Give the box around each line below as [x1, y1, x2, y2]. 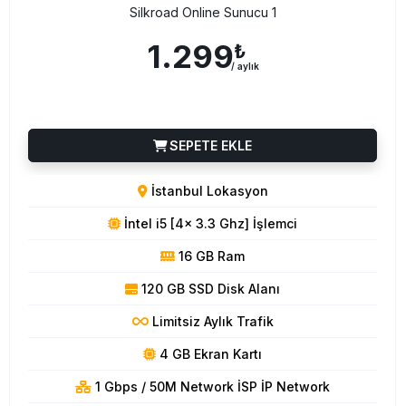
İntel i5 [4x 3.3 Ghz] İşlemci [121, 215, 297, 231]
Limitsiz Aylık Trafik [148, 313, 274, 329]
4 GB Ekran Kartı [156, 345, 262, 362]
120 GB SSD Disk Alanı [138, 280, 280, 296]
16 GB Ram [175, 247, 245, 264]
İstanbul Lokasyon [147, 182, 268, 198]
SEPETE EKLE [166, 137, 252, 153]
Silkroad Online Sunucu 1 [129, 4, 276, 20]
